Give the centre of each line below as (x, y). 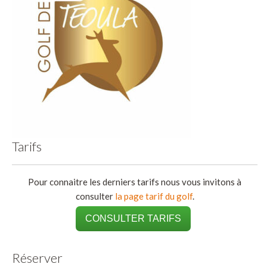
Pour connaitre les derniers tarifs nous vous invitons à (135, 181)
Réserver (37, 257)
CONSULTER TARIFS (133, 218)
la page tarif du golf (153, 196)
